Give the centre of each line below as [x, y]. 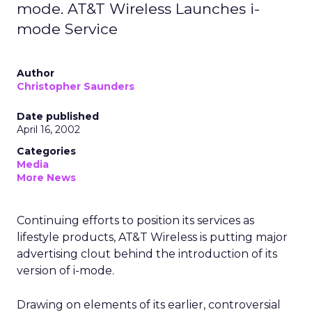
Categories [46, 151]
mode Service [67, 29]
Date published [58, 116]
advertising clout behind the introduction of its [147, 254]
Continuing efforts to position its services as [135, 220]
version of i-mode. [65, 271]
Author [36, 73]
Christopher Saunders [76, 86]
